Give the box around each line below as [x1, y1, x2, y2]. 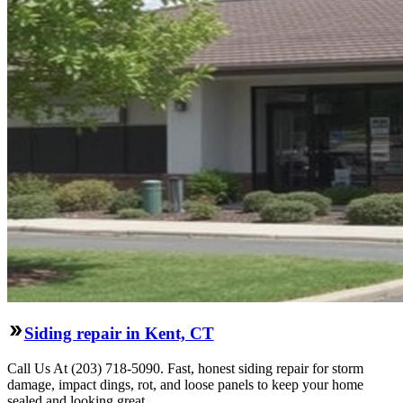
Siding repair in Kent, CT [23, 323, 214, 343]
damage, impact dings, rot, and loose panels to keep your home [7, 376, 363, 392]
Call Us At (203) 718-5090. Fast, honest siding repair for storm [7, 360, 363, 376]
